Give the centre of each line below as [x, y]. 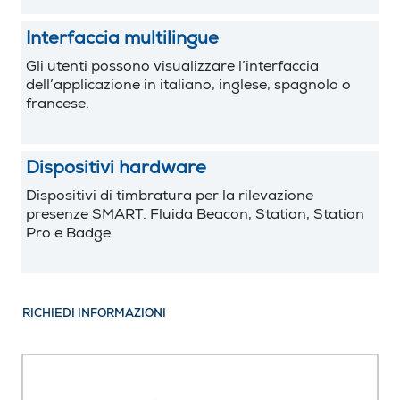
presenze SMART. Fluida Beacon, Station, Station [195, 217]
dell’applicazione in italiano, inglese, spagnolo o [188, 87]
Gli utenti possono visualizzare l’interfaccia [172, 68]
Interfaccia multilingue [122, 41]
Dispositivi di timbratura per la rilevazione [170, 198]
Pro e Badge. [70, 235]
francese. [58, 106]
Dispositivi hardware [116, 170]
